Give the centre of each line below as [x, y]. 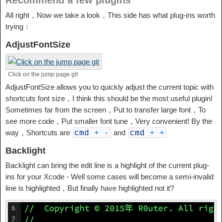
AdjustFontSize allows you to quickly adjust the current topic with [110, 87]
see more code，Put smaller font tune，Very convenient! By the [109, 121]
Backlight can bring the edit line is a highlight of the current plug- [107, 166]
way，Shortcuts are [39, 133]
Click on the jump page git [43, 75]
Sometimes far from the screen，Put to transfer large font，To [106, 110]
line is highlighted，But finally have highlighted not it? [90, 188]
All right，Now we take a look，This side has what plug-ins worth [110, 15]
